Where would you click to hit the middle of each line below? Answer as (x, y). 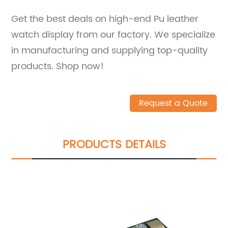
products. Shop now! (58, 66)
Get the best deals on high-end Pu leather (105, 19)
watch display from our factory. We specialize (113, 35)
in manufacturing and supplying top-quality (110, 50)
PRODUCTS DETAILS (114, 145)
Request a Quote (173, 103)
